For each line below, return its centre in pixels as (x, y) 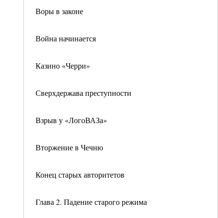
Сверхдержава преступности (83, 93)
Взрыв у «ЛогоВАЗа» (71, 120)
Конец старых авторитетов (80, 174)
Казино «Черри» (63, 65)
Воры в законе (59, 11)
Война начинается (66, 38)
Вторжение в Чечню (69, 147)
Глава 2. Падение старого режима (91, 202)
